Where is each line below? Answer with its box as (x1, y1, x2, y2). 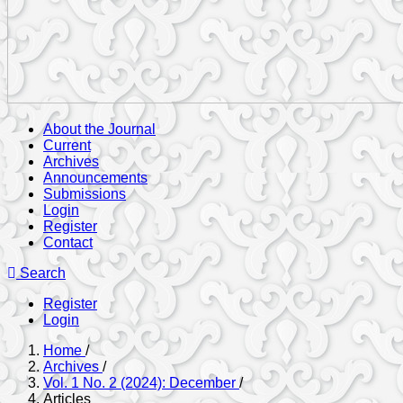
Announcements (43, 170, 148, 185)
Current (43, 138, 91, 153)
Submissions (43, 186, 126, 201)
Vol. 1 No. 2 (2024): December (43, 375, 239, 390)
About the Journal (43, 121, 156, 137)
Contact (43, 235, 93, 250)
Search (16, 265, 66, 281)
